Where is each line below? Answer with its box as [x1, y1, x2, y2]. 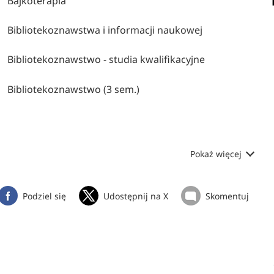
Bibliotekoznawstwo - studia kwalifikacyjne [7, 53, 206, 67]
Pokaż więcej [190, 148, 244, 160]
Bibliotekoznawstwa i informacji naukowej [7, 23, 203, 37]
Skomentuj [205, 190, 249, 202]
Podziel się [22, 190, 66, 202]
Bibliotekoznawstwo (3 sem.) [7, 82, 140, 96]
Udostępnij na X [103, 190, 168, 202]
